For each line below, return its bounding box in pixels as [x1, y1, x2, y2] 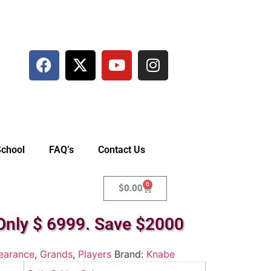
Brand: [114, 248, 146, 261]
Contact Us [98, 144, 145, 155]
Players [77, 248, 111, 261]
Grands [39, 248, 73, 261]
